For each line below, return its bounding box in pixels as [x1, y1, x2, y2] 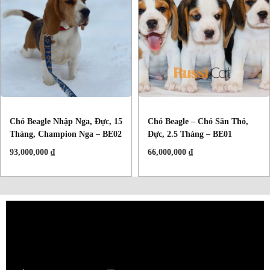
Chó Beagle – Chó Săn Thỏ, [148, 117, 248, 127]
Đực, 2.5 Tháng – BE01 [148, 130, 232, 139]
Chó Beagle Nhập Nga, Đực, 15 [10, 117, 122, 127]
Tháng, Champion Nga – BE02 [10, 130, 122, 139]
